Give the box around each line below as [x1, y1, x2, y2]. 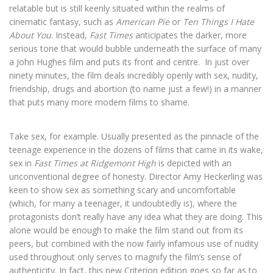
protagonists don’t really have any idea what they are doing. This [9, 211, 263, 223]
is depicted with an [156, 157, 232, 169]
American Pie [116, 16, 172, 28]
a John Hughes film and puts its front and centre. [9, 56, 200, 68]
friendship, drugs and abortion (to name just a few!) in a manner [9, 83, 261, 95]
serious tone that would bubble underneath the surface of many [9, 43, 261, 55]
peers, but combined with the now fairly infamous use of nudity [9, 238, 258, 250]
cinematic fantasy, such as [9, 16, 116, 28]
